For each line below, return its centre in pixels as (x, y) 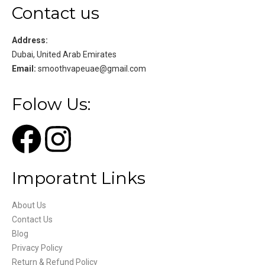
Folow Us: (51, 104)
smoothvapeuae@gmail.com (92, 69)
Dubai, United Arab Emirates (64, 54)
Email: (25, 69)
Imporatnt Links (79, 178)
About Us (29, 205)
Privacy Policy (37, 248)
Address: (30, 40)
